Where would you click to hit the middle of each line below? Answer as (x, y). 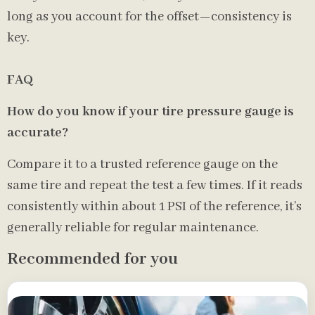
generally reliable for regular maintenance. (133, 228)
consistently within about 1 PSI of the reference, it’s (154, 207)
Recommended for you (92, 259)
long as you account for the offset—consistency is (149, 17)
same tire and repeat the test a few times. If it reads (155, 186)
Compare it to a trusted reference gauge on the (142, 165)
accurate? (38, 133)
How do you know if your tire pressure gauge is (150, 112)
